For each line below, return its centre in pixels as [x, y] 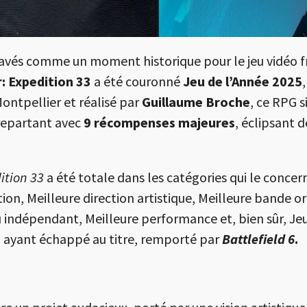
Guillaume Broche [196, 102]
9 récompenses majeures [159, 123]
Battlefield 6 [258, 239]
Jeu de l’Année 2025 [243, 82]
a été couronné [137, 82]
